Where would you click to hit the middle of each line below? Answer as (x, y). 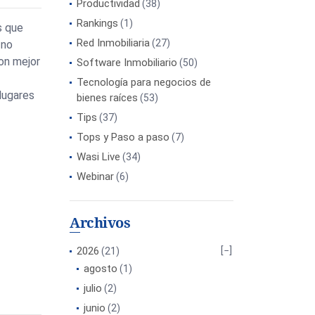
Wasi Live (98, 157)
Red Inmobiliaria (113, 43)
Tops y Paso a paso (123, 137)
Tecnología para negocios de (144, 82)
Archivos (100, 223)
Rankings (97, 23)
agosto (101, 269)
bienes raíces (107, 98)
